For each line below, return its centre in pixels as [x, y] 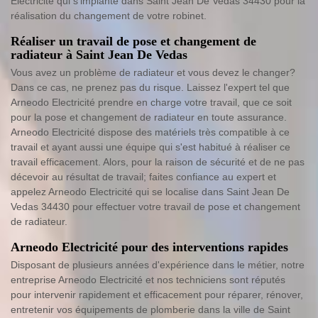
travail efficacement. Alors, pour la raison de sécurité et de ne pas [158, 162]
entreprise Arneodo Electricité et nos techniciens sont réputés [148, 280]
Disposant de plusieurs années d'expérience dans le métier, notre [158, 265]
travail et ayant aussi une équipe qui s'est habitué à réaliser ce [150, 147]
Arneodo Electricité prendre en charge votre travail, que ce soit [151, 102]
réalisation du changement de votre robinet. [109, 16]
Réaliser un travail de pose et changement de [133, 41]
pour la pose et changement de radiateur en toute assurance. [149, 117]
